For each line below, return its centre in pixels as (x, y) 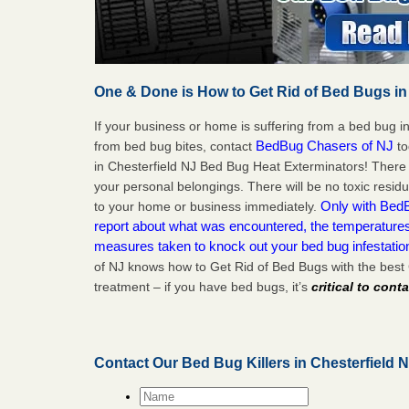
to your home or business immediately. (208, 206)
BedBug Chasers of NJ (325, 145)
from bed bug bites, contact (175, 146)
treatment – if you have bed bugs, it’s (203, 286)
